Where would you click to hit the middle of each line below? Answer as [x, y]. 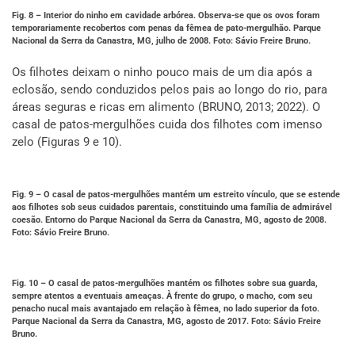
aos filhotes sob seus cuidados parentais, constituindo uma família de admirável [172, 208]
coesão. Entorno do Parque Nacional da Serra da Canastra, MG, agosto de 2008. [169, 220]
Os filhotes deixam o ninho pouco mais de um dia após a [162, 73]
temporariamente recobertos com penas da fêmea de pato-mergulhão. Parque [166, 29]
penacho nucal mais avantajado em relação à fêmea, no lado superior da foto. [166, 309]
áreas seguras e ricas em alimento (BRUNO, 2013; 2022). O [166, 107]
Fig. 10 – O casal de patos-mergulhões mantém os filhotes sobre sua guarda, [165, 284]
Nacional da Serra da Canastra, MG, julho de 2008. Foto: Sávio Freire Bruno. [161, 41]
